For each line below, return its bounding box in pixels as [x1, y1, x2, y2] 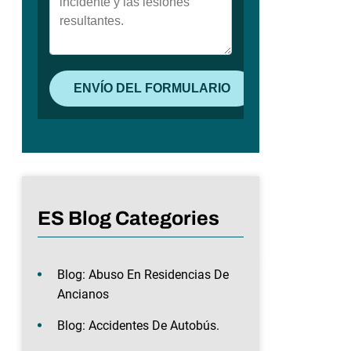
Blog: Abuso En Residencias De [57, 266, 229, 282]
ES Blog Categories [38, 207, 219, 229]
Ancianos [57, 286, 109, 302]
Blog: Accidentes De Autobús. [57, 317, 219, 333]
